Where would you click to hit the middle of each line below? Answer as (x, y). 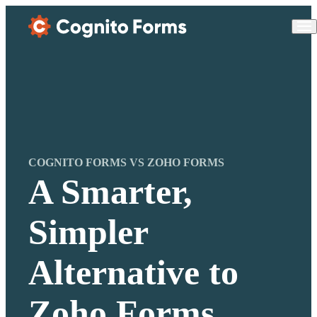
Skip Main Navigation (48, 11)
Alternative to (133, 273)
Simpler (88, 233)
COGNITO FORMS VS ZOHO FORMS (126, 163)
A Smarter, (110, 192)
